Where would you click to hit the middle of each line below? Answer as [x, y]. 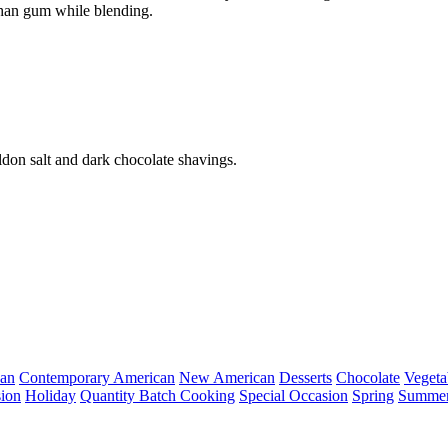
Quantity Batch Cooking [157, 395]
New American [227, 377]
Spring [373, 395]
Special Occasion [293, 395]
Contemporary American [97, 377]
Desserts [305, 377]
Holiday [50, 395]
